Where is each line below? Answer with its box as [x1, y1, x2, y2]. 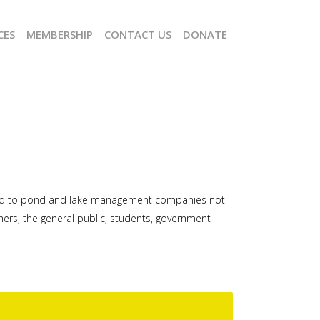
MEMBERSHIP [26, 27, 93, 41]
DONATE [183, 27, 227, 41]
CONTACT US [104, 27, 171, 41]
